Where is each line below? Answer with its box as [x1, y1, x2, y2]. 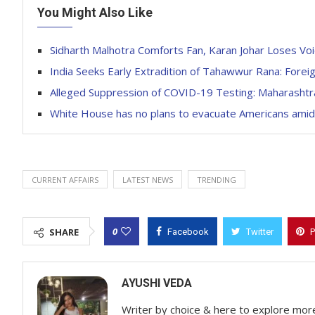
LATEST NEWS [122, 174, 173, 185]
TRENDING [197, 174, 236, 185]
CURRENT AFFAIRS [32, 174, 98, 185]
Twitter [246, 226, 274, 237]
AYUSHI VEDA [122, 276, 192, 290]
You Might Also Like [37, 5, 153, 20]
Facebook [167, 226, 209, 237]
